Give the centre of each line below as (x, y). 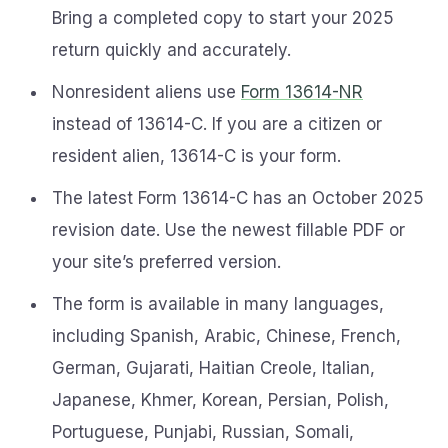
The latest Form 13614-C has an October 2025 (238, 198)
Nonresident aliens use (146, 92)
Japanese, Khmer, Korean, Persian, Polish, (220, 400)
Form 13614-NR (302, 92)
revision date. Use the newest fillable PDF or (228, 230)
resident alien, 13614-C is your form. (196, 156)
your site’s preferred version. (166, 262)
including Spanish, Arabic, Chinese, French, (226, 336)
